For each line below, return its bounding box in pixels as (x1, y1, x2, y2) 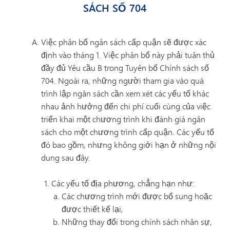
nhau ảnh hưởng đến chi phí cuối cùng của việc (41, 100, 210, 112)
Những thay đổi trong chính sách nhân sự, (62, 216, 212, 227)
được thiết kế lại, (62, 203, 123, 215)
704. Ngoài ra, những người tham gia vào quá (41, 74, 204, 86)
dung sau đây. (41, 151, 90, 163)
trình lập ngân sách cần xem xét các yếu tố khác (41, 87, 209, 99)
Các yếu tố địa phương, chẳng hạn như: (51, 177, 195, 189)
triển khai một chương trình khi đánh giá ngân (41, 113, 205, 125)
